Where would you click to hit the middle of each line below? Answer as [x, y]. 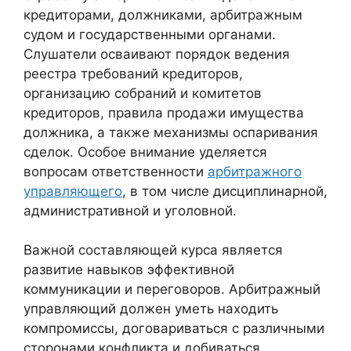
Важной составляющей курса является [153, 250]
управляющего [73, 191]
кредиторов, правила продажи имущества [164, 112]
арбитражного [255, 171]
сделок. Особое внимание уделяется [145, 152]
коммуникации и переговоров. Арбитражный [172, 289]
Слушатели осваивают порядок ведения [157, 54]
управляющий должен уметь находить [151, 309]
